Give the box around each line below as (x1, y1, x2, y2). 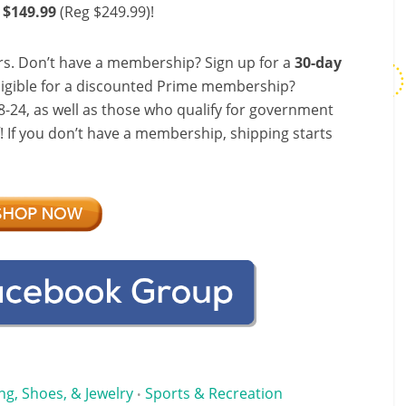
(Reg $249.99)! (56, 2, 154, 22)
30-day (295, 53, 342, 72)
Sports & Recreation (145, 382, 283, 403)
